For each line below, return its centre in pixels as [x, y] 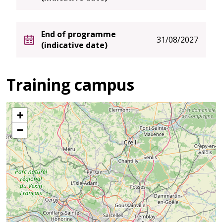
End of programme [78, 34]
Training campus [70, 85]
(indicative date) [74, 45]
